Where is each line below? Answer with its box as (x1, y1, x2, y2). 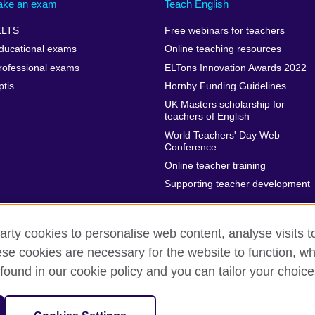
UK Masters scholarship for (164, 99, 285, 110)
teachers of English (164, 111, 250, 122)
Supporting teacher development (164, 179, 310, 190)
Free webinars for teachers (164, 25, 285, 36)
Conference (164, 141, 217, 153)
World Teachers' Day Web (164, 129, 280, 141)
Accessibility (65, 245, 119, 257)
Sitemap (140, 245, 176, 257)
